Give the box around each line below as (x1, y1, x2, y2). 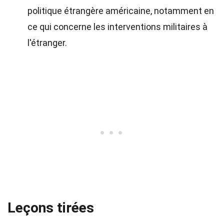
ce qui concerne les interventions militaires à (27, 21, 207, 32)
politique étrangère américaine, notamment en (27, 5, 214, 16)
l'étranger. (27, 37, 67, 48)
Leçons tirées (7, 199, 94, 216)
